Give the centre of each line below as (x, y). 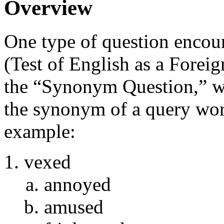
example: (40, 131)
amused (74, 207)
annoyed (77, 184)
